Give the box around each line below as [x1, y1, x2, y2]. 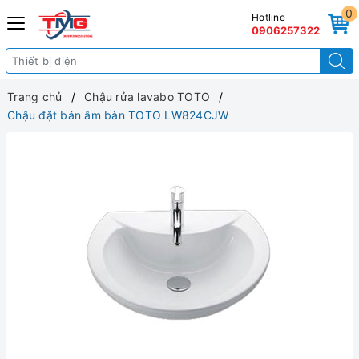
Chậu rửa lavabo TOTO [84, 90, 210, 103]
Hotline [252, 11, 285, 23]
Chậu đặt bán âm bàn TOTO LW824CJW [7, 108, 229, 122]
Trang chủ [7, 90, 63, 103]
